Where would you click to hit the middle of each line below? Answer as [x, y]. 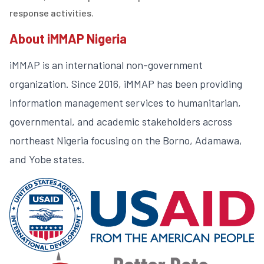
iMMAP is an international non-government [106, 65]
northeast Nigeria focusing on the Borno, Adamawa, [126, 141]
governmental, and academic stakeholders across [121, 122]
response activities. [52, 13]
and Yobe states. [47, 159]
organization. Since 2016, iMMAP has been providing [126, 84]
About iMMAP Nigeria [68, 39]
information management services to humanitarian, [125, 103]
